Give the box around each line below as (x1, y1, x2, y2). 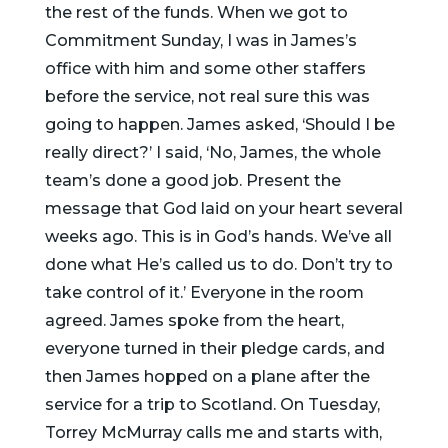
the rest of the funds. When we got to (44, 2, 348, 22)
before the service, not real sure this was (44, 86, 370, 106)
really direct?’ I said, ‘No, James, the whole (44, 142, 381, 162)
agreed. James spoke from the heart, (44, 310, 344, 330)
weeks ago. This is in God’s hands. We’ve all (44, 226, 392, 246)
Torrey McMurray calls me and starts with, (44, 422, 382, 442)
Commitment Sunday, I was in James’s (44, 30, 357, 50)
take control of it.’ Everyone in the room (44, 282, 364, 302)
